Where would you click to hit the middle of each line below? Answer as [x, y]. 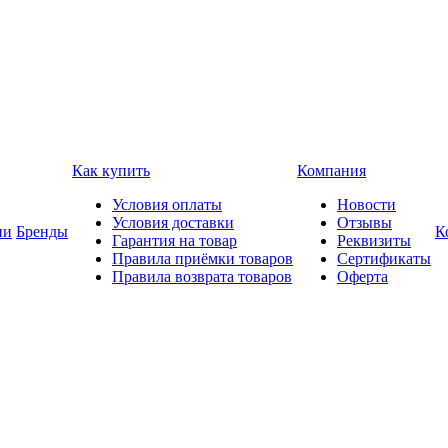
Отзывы [364, 222]
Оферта [362, 276]
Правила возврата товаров [202, 276]
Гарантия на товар [174, 240]
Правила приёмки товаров [202, 258]
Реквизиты [374, 240]
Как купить [111, 170]
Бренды [42, 231]
